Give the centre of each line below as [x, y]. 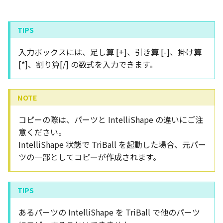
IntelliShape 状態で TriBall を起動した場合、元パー [112, 144]
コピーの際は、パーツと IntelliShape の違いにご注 [111, 119]
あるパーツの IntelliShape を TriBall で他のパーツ [109, 212]
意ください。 [42, 132]
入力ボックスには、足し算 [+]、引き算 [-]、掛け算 [110, 52]
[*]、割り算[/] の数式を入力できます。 [88, 64]
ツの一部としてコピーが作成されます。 [90, 157]
